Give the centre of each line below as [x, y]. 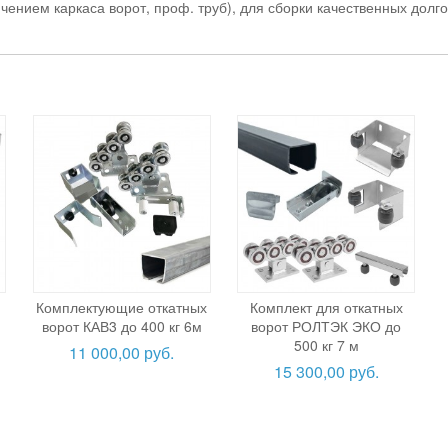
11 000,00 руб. [122, 352]
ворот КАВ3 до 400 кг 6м [121, 325]
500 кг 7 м [326, 344]
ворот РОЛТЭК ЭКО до [326, 325]
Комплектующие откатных [122, 306]
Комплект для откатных [326, 306]
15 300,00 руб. [326, 371]
